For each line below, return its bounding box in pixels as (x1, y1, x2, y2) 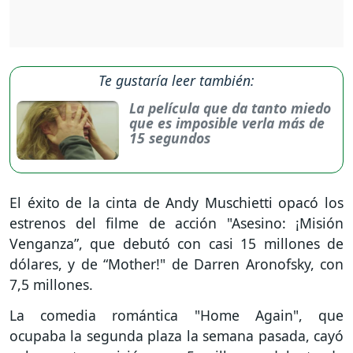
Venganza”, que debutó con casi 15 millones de (9, 234, 344, 254)
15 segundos (128, 128, 210, 148)
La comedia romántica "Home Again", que (9, 305, 344, 325)
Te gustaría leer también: (98, 71, 255, 91)
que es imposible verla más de (128, 113, 325, 133)
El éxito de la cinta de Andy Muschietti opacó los (9, 193, 344, 213)
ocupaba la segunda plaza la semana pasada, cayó (9, 325, 344, 345)
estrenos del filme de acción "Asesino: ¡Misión (9, 214, 344, 233)
